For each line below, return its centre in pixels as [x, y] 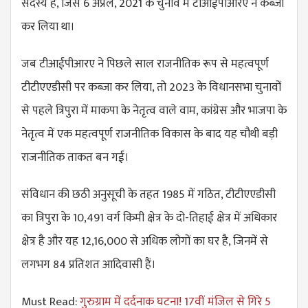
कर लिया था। [48, 27]
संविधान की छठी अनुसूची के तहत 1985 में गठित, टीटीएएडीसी [148, 195]
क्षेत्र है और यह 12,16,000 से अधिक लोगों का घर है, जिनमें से [145, 242]
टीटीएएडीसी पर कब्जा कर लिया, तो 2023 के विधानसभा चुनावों [151, 88]
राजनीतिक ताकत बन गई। [75, 158]
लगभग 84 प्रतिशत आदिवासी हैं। [89, 265]
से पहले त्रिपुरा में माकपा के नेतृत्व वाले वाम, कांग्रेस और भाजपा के [154, 111]
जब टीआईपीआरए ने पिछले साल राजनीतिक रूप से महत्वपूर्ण [145, 64]
